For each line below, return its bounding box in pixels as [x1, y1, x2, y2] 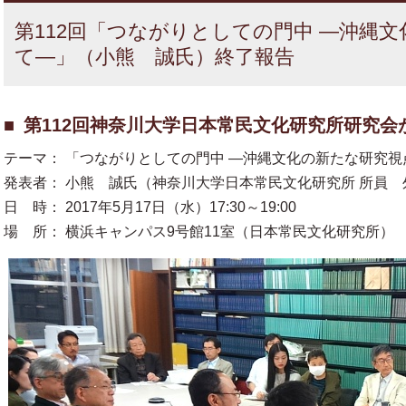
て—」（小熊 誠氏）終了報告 [14, 45, 295, 69]
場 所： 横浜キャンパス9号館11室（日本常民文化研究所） [4, 224, 394, 240]
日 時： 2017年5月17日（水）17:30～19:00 [4, 199, 296, 216]
